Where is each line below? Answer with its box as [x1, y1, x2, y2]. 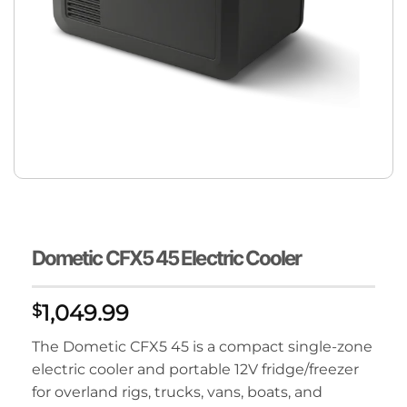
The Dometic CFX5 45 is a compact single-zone [32, 338, 372, 355]
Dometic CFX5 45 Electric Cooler [32, 245, 302, 270]
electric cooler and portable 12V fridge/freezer [32, 361, 359, 378]
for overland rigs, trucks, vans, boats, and [32, 383, 323, 401]
